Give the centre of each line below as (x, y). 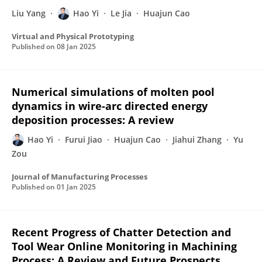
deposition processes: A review (93, 120)
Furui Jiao (84, 139)
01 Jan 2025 (76, 187)
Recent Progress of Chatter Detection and (121, 232)
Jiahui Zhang (197, 139)
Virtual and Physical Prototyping (73, 36)
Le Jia (121, 13)
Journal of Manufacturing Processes (80, 177)
